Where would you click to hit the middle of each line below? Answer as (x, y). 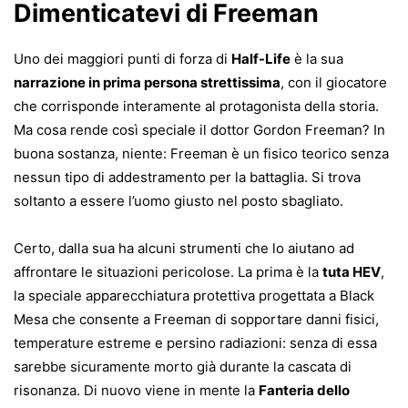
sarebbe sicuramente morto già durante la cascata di (183, 367)
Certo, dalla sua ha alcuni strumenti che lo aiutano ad (184, 249)
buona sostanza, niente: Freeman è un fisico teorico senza (201, 154)
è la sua (317, 59)
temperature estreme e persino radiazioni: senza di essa (195, 343)
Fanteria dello (304, 391)
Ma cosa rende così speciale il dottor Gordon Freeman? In (199, 130)
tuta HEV (352, 272)
